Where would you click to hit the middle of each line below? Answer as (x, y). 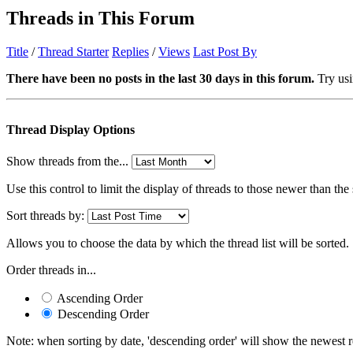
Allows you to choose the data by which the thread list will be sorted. (178, 243)
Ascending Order (98, 298)
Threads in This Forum (100, 19)
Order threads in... (51, 269)
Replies (130, 52)
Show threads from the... (67, 161)
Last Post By (225, 52)
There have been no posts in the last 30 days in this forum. (160, 79)
